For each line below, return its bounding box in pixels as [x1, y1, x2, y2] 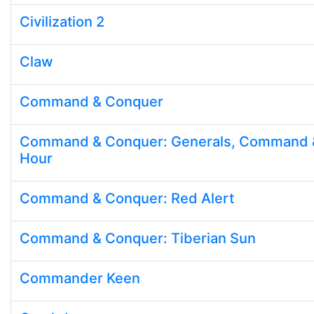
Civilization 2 [20, 13, 104, 30]
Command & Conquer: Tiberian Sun [20, 230, 256, 247]
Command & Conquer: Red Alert [20, 190, 234, 207]
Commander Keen [20, 270, 140, 287]
